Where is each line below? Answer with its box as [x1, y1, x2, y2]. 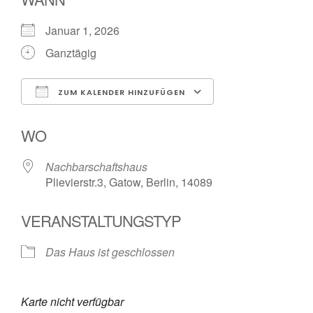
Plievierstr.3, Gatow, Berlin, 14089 [45, 173, 212, 190]
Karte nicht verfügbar [21, 293, 124, 310]
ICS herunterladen [45, 108, 136, 125]
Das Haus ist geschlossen [45, 243, 175, 260]
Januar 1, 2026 [45, 22, 131, 38]
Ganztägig [45, 44, 96, 61]
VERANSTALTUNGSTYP [21, 209, 181, 231]
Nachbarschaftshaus [45, 158, 147, 175]
